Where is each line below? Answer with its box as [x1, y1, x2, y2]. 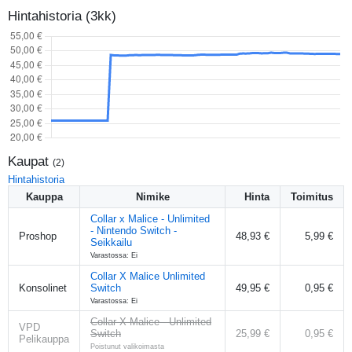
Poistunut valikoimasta [90, 342, 164, 350]
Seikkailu [90, 236, 132, 248]
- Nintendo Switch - [90, 224, 177, 236]
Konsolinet [19, 281, 67, 294]
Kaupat [8, 153, 53, 169]
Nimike [135, 190, 170, 203]
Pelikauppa [19, 332, 69, 345]
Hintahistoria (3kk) [8, 8, 116, 24]
